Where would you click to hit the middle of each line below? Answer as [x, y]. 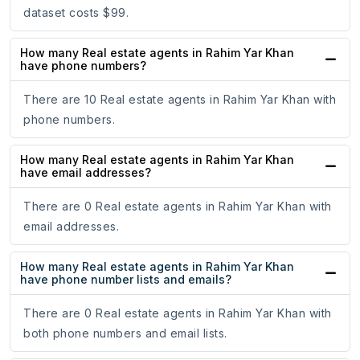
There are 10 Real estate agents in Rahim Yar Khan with [180, 100]
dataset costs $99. [76, 13]
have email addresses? [86, 173]
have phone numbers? [83, 66]
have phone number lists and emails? [126, 280]
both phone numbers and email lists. [125, 333]
